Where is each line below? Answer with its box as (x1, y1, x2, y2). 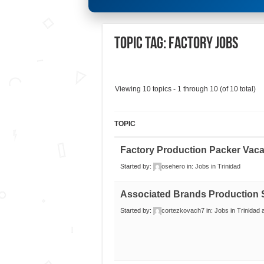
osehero (161, 163, 185, 170)
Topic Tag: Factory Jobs (114, 36, 238, 53)
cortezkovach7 (161, 207, 204, 214)
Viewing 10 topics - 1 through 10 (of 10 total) (114, 85, 256, 94)
